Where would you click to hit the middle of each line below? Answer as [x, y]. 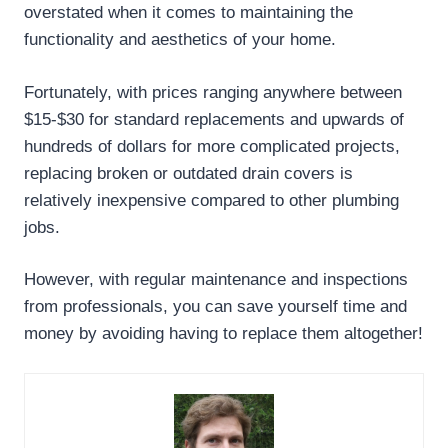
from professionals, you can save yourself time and [215, 307]
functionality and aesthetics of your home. [180, 40]
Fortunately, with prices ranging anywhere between [213, 92]
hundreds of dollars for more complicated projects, [212, 146]
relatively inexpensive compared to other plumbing [211, 200]
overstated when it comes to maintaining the [188, 13]
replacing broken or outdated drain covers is [188, 173]
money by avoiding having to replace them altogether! [223, 334]
